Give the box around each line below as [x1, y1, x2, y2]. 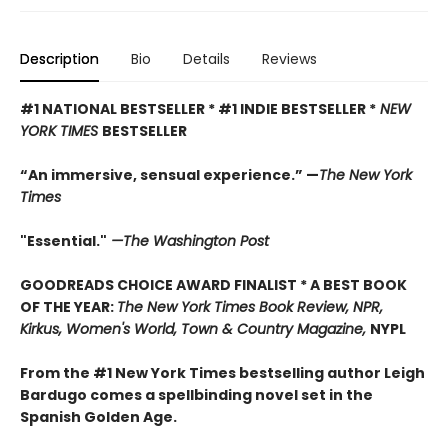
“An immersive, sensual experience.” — [20, 165, 319, 186]
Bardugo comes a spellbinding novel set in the [20, 385, 373, 406]
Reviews [262, 49, 317, 70]
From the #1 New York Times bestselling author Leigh [20, 363, 425, 384]
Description [20, 49, 99, 70]
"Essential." [20, 231, 107, 252]
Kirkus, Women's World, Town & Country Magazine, [20, 319, 370, 340]
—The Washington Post [107, 231, 269, 252]
